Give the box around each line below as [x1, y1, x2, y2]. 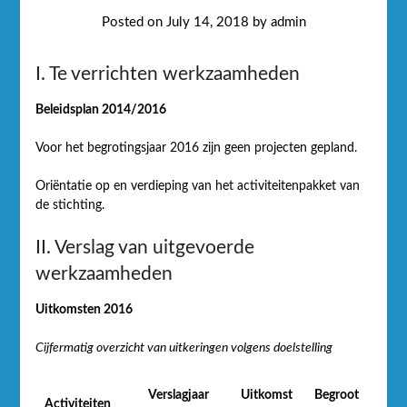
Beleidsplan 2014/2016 [35, 103, 166, 116]
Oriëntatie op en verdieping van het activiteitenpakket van [35, 179, 360, 193]
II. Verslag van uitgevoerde [35, 237, 254, 257]
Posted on [101, 15, 166, 29]
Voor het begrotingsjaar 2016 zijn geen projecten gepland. [35, 141, 357, 154]
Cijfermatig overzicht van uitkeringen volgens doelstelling [35, 341, 333, 354]
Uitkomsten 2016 [35, 303, 133, 316]
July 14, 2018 [165, 15, 249, 29]
